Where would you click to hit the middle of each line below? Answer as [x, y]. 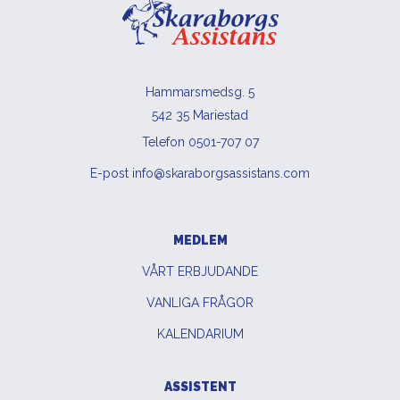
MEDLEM [200, 240]
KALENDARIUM [200, 333]
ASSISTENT [200, 386]
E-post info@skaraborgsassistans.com [200, 173]
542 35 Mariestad [200, 115]
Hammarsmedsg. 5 [200, 92]
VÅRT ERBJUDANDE [200, 271]
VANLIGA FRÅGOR [200, 302]
